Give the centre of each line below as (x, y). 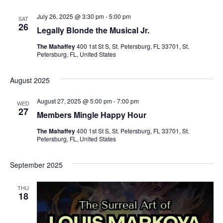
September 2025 (36, 165)
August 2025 (30, 80)
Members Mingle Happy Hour (91, 115)
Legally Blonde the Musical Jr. (93, 30)
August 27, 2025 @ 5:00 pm (74, 101)
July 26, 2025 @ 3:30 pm (70, 16)
